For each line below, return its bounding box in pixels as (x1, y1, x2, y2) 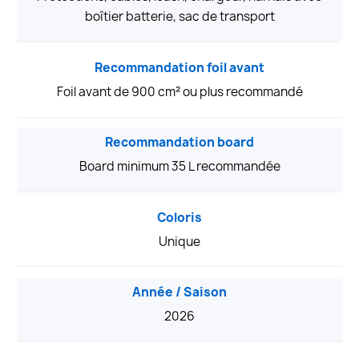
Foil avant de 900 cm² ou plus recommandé (56, 83, 303, 100)
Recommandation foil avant (95, 58, 264, 76)
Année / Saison (132, 284, 227, 301)
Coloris (157, 208, 202, 226)
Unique (159, 232, 200, 250)
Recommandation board (105, 134, 254, 151)
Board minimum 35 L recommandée (79, 158, 280, 175)
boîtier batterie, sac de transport (84, 8, 275, 26)
